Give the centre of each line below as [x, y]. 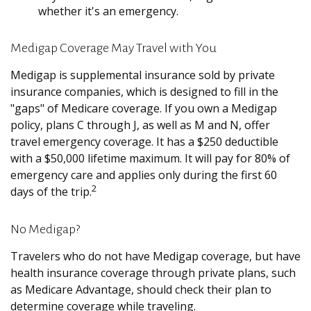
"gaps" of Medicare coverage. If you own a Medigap [144, 108]
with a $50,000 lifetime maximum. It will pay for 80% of [150, 158]
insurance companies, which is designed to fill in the [144, 92]
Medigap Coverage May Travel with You [114, 48]
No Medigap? [45, 229]
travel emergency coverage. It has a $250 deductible [144, 142]
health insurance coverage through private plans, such [153, 273]
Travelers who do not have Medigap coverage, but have [155, 256]
